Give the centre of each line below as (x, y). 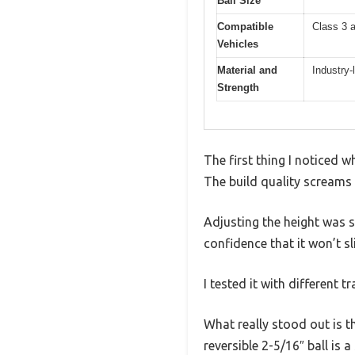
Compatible (245, 27)
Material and (247, 71)
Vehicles (238, 44)
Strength (238, 88)
